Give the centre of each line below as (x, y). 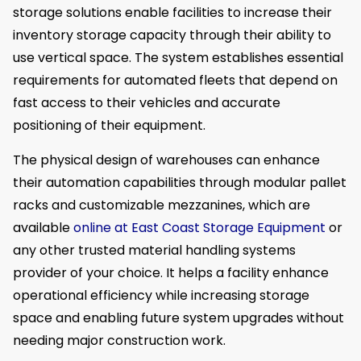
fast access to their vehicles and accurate (147, 103)
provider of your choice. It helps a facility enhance (171, 272)
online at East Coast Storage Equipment (199, 227)
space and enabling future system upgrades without (178, 317)
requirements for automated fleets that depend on (175, 81)
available (43, 227)
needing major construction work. (119, 340)
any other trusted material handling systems (154, 250)
